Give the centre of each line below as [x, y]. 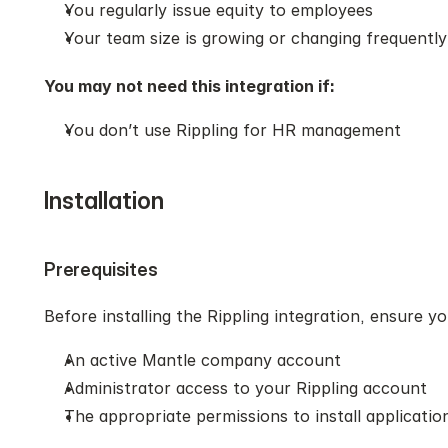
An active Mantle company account [202, 360]
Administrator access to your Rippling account [245, 388]
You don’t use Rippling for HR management [232, 130]
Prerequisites [101, 269]
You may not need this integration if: [189, 86]
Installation [104, 200]
